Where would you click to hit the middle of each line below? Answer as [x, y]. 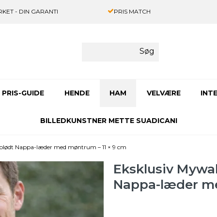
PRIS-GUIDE [23, 93]
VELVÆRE [163, 93]
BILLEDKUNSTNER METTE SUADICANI [108, 121]
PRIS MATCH [132, 11]
